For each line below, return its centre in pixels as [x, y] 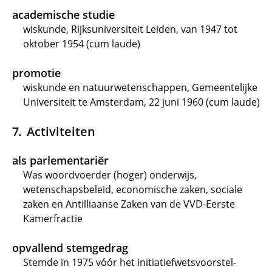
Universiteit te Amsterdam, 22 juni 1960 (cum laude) [141, 102]
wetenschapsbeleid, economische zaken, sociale [133, 189]
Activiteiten [61, 131]
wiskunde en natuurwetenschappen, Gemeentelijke [140, 87]
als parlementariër [60, 160]
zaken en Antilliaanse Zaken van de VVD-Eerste [129, 204]
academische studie [63, 15]
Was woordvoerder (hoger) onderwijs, [110, 175]
